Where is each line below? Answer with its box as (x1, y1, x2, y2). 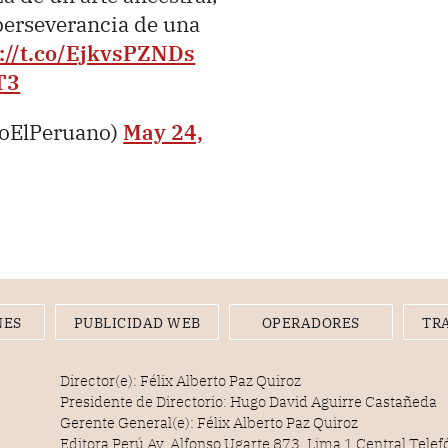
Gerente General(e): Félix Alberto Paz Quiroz (60, 412, 359, 432)
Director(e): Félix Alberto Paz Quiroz (60, 370, 302, 390)
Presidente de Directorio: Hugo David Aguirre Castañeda (60, 391, 438, 411)
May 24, (123, 117, 204, 146)
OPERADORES (261, 313, 360, 332)
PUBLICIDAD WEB (73, 313, 201, 332)
